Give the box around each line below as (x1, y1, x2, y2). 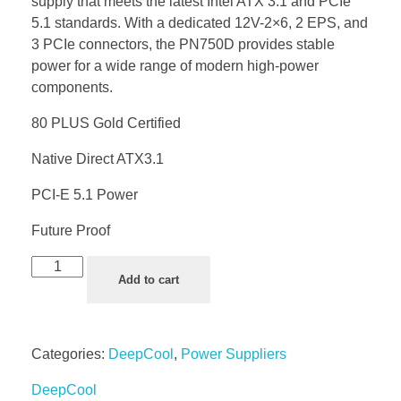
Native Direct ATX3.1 (31, 151, 164, 167)
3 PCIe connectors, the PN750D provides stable (31, 37, 335, 53)
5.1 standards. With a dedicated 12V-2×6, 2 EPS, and (31, 15, 368, 31)
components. (31, 80, 113, 96)
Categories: (31, 346, 108, 363)
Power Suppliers (181, 346, 286, 363)
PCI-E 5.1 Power (31, 187, 138, 203)
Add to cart (118, 273, 180, 287)
